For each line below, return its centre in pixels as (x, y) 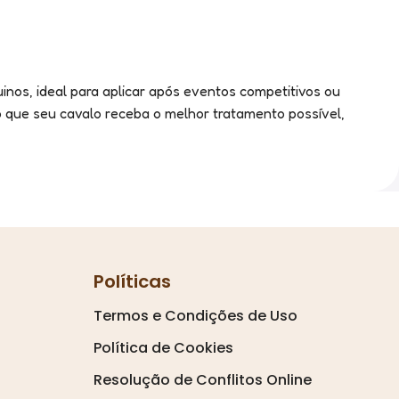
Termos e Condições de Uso (195, 315)
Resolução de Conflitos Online (202, 379)
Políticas (132, 281)
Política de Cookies (163, 347)
